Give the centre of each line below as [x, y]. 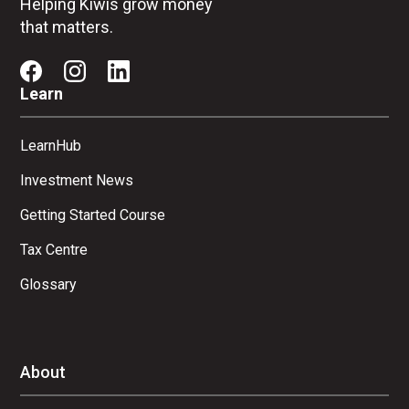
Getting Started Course [93, 215]
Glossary [49, 284]
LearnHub [51, 145]
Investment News [77, 180]
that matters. [67, 26]
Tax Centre [54, 249]
